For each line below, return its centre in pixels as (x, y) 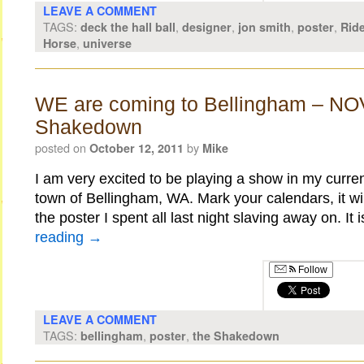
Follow (311, 270)
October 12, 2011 (136, 148)
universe (107, 43)
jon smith (264, 27)
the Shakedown (236, 336)
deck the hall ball (128, 27)
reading (61, 237)
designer (206, 27)
